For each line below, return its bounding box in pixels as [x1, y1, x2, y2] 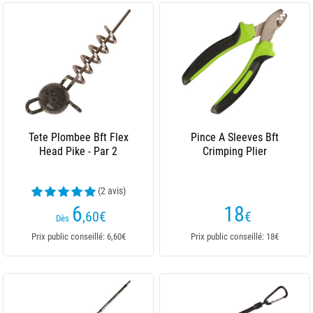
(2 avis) [97, 185, 126, 196]
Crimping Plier [203, 145, 267, 158]
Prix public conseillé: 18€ [191, 231, 279, 242]
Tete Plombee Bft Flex [28, 131, 129, 144]
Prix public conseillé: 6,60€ [31, 231, 126, 242]
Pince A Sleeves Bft [191, 131, 279, 144]
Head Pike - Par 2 [39, 145, 117, 158]
